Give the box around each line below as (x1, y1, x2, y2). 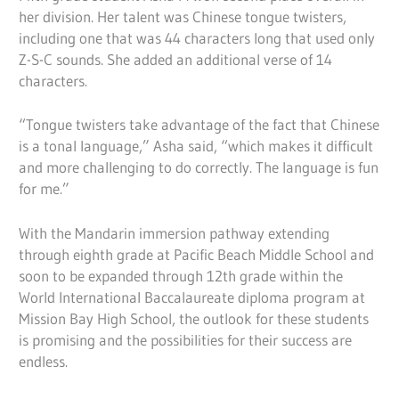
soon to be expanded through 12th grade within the (19, 265, 344, 285)
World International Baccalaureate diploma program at (19, 287, 366, 306)
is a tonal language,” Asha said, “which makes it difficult (19, 136, 374, 156)
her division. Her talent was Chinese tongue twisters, (19, 6, 347, 26)
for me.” (19, 179, 70, 199)
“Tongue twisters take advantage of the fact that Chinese (19, 115, 380, 134)
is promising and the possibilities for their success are (19, 330, 353, 349)
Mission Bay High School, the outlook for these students (19, 308, 370, 328)
